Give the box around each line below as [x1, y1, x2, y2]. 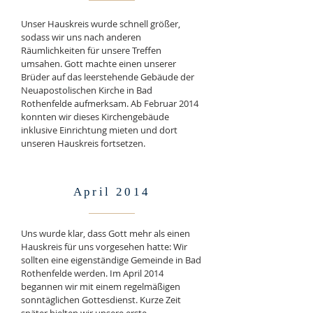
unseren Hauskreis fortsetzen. [21, 137, 145, 150]
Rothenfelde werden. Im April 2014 [21, 267, 163, 279]
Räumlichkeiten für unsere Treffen [21, 44, 161, 57]
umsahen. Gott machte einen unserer [21, 57, 176, 70]
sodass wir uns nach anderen [21, 31, 141, 43]
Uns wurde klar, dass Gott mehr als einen [21, 227, 190, 240]
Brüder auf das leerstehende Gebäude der [21, 71, 194, 83]
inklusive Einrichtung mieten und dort [21, 124, 177, 136]
